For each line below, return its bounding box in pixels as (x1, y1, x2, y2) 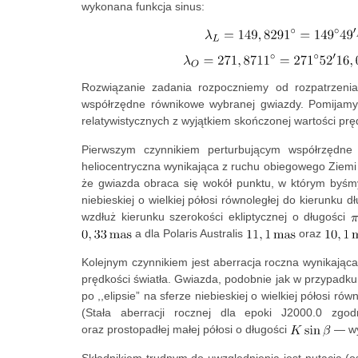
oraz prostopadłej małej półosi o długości (82, 323, 290, 336)
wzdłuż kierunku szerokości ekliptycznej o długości (82, 210, 351, 224)
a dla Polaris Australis (132, 227, 246, 241)
